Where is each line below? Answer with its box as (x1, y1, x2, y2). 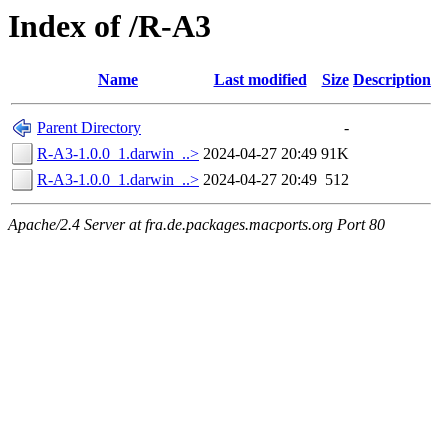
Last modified (213, 71, 307, 89)
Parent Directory (37, 119, 141, 137)
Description (353, 71, 431, 89)
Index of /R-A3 (8, 8, 211, 44)
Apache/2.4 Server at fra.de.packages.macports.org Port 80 (8, 216, 385, 234)
